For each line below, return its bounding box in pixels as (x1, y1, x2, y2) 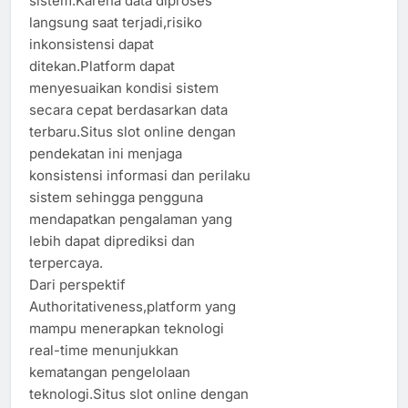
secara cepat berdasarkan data (29, 100, 228, 118)
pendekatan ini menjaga (29, 144, 182, 162)
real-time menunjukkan (29, 341, 178, 359)
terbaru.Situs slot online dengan (29, 122, 236, 140)
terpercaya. (29, 253, 103, 271)
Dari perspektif (29, 275, 126, 293)
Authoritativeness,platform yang (29, 297, 236, 315)
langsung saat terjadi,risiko (29, 13, 202, 31)
